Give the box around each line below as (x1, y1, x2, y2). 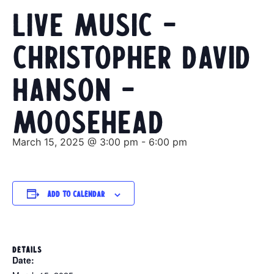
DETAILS (12, 244, 42, 255)
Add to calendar (46, 188, 105, 199)
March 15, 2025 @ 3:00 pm (12, 136, 138, 149)
